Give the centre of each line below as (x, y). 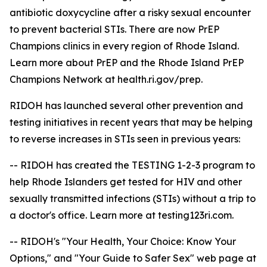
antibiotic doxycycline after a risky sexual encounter (130, 13)
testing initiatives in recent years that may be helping (131, 122)
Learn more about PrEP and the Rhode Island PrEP (127, 63)
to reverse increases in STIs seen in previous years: (125, 139)
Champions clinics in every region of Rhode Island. (124, 46)
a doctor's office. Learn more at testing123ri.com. (122, 215)
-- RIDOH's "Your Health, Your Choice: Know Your (123, 241)
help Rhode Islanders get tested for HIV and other (126, 182)
